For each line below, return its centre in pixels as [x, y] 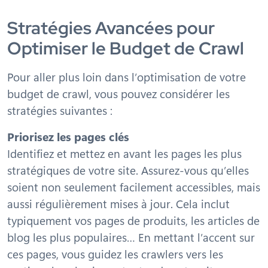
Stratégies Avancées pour [111, 28]
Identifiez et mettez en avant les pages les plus [124, 153]
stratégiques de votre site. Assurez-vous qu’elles [128, 170]
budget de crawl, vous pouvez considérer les [118, 93]
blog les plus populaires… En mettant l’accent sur [131, 237]
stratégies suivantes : [60, 110]
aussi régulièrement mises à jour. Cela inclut [118, 203]
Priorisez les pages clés [68, 136]
